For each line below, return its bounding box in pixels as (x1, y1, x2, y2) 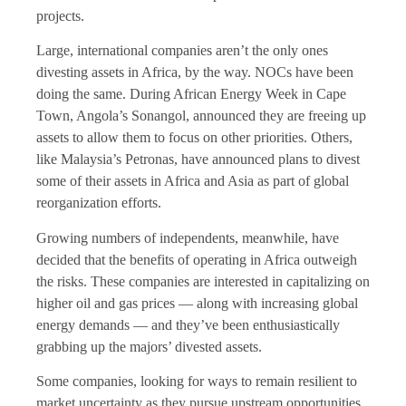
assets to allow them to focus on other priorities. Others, (36, 130, 353, 146)
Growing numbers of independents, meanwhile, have (36, 229, 339, 246)
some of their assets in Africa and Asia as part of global (36, 173, 349, 189)
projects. (36, 7, 84, 24)
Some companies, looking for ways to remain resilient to (36, 372, 357, 389)
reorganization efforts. (36, 195, 161, 211)
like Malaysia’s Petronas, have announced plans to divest (36, 151, 360, 168)
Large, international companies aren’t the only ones (36, 43, 328, 59)
